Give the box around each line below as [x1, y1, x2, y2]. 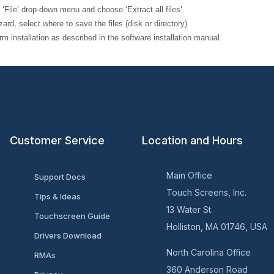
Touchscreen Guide [34, 211, 110, 221]
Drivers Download [34, 231, 102, 240]
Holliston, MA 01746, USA [166, 221, 267, 232]
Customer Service [9, 134, 105, 147]
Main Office [166, 170, 212, 180]
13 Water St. [166, 204, 213, 215]
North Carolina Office [166, 247, 251, 257]
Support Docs [34, 172, 86, 182]
